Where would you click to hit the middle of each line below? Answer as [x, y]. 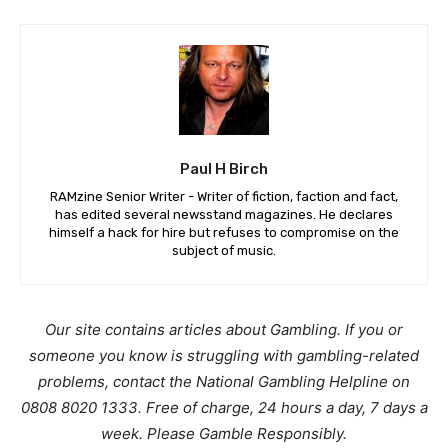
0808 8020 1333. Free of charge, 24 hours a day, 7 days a [224, 408]
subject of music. [224, 251]
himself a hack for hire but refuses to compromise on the [224, 233]
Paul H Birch [224, 169]
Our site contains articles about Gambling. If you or [224, 330]
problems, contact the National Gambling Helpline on [224, 382]
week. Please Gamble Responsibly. [224, 434]
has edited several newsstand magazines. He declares [224, 215]
